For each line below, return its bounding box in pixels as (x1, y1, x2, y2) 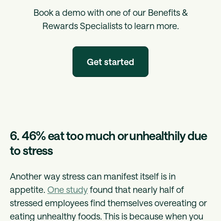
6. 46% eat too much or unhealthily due (10, 128, 207, 143)
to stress (10, 143, 55, 157)
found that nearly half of (88, 184, 184, 195)
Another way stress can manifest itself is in (10, 170, 176, 182)
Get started (87, 56, 134, 67)
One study (47, 184, 88, 195)
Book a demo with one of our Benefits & (33, 6, 188, 18)
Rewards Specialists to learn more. (42, 20, 179, 31)
